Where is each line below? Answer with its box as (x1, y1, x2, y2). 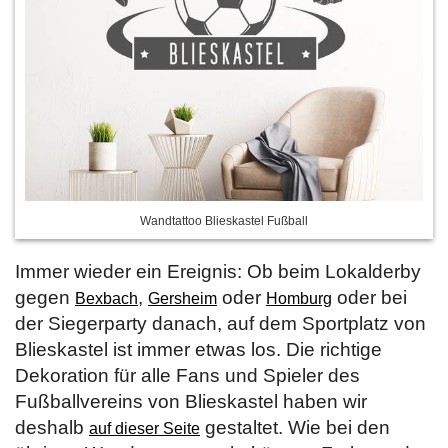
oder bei (332, 286, 407, 308)
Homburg (266, 289, 332, 307)
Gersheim (148, 289, 217, 307)
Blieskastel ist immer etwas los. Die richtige (15, 338, 382, 360)
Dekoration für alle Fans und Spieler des (15, 364, 360, 386)
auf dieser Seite (89, 419, 200, 437)
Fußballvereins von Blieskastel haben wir (15, 390, 367, 412)
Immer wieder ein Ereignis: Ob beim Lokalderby (15, 260, 421, 282)
